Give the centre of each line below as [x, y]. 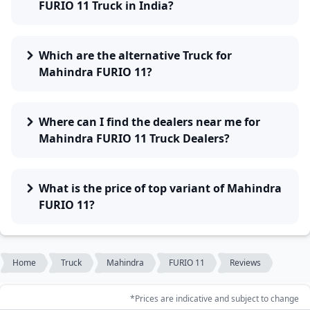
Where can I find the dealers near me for [149, 122]
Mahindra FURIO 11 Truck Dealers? [134, 138]
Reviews [245, 263]
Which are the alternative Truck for [135, 55]
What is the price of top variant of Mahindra [160, 188]
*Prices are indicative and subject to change [215, 298]
